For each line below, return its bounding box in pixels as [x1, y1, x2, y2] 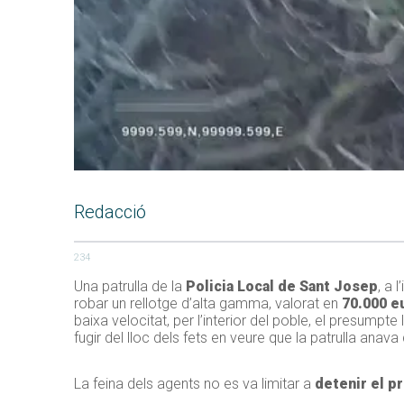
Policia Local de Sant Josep [186, 278, 378, 296]
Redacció [74, 201, 146, 224]
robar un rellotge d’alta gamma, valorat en [74, 295, 342, 313]
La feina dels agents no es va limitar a [74, 375, 315, 393]
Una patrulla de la [74, 278, 186, 296]
